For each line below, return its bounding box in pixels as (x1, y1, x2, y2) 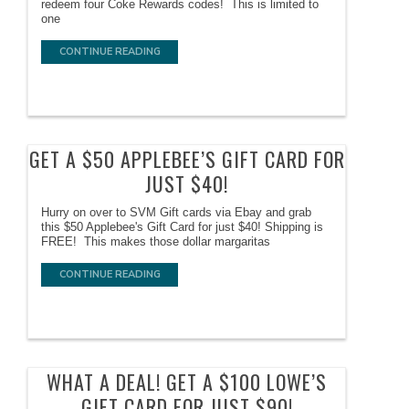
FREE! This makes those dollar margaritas (41, 235, 271, 249)
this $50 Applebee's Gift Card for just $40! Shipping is (41, 220, 324, 235)
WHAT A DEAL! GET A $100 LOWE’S (47, 367, 328, 397)
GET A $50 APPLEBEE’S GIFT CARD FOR (28, 144, 345, 174)
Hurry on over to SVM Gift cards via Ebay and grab (41, 205, 312, 220)
